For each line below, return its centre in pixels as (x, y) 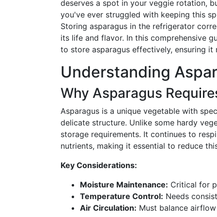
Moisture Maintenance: (124, 185)
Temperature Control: (122, 196)
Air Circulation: (108, 208)
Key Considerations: (99, 165)
